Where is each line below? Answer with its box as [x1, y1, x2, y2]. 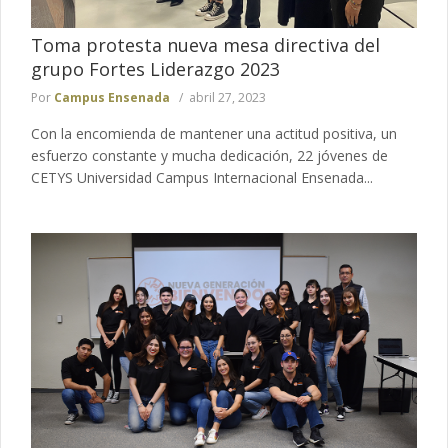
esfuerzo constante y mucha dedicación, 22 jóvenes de [31, 145, 388, 165]
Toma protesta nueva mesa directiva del [31, 32, 380, 57]
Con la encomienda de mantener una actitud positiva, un [31, 123, 397, 143]
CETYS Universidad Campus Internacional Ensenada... [31, 167, 373, 187]
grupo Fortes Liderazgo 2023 [31, 56, 280, 81]
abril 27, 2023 [189, 88, 266, 106]
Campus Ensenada [54, 88, 170, 106]
